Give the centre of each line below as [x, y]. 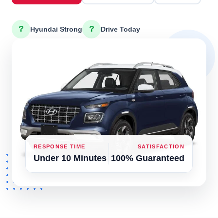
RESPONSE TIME [60, 146]
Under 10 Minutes [70, 158]
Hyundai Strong [56, 29]
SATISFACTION [161, 146]
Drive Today [120, 29]
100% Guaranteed [148, 158]
